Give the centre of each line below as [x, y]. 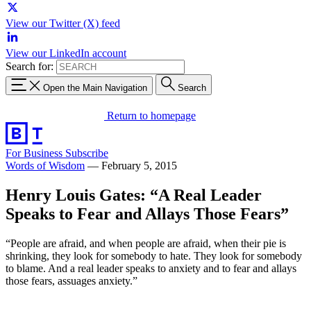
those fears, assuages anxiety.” [72, 280]
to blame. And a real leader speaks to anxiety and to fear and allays [151, 268]
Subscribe [87, 153]
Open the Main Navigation [95, 87]
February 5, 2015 [139, 165]
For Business [35, 153]
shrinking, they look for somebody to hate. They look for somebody [154, 255]
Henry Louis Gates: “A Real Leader [134, 195]
